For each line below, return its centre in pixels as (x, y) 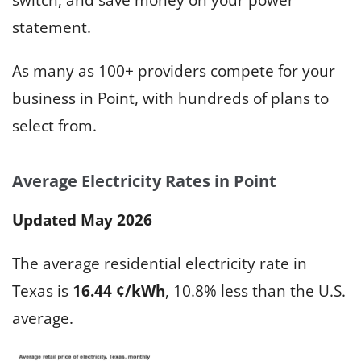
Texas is (42, 290)
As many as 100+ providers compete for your (174, 71)
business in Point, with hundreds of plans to (170, 98)
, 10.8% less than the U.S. (255, 290)
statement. (52, 27)
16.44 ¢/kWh (119, 290)
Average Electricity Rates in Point (144, 180)
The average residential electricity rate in (160, 263)
